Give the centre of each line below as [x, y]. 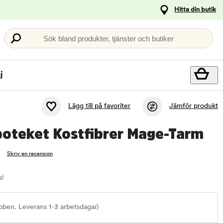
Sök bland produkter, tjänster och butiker [109, 38]
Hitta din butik [195, 10]
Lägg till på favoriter [99, 107]
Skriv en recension [30, 154]
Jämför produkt [194, 107]
